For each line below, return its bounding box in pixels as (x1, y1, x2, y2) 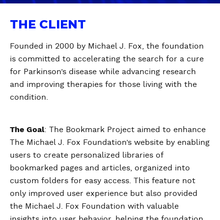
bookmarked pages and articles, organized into (10, 164, 190, 172)
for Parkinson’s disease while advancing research (10, 68, 196, 76)
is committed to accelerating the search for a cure (10, 55, 204, 63)
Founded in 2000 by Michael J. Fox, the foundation (10, 42, 204, 50)
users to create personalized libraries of (10, 151, 163, 159)
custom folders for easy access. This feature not (10, 177, 195, 185)
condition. (10, 93, 48, 101)
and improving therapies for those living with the (10, 81, 197, 88)
